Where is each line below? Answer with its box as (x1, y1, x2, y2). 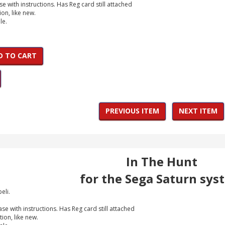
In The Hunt (126, 153, 197, 170)
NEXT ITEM (179, 106, 217, 116)
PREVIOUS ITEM (105, 106, 159, 116)
